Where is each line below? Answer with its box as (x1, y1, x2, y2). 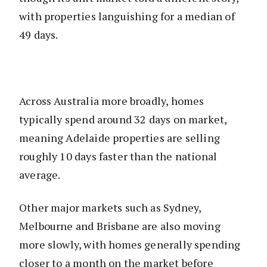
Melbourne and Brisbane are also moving (19, 219, 221, 234)
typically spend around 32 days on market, (19, 112, 227, 127)
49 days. (19, 27, 58, 42)
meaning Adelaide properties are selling (19, 131, 221, 145)
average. (19, 167, 61, 182)
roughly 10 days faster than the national (19, 149, 218, 164)
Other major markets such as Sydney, (19, 200, 201, 215)
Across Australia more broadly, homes (19, 94, 204, 108)
